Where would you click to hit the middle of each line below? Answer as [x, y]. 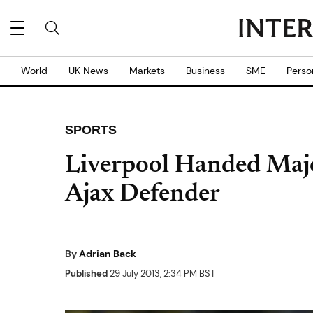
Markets [147, 71]
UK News [88, 71]
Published [86, 274]
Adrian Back [108, 254]
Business [205, 71]
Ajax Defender [143, 195]
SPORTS [91, 130]
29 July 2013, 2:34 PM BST [161, 274]
